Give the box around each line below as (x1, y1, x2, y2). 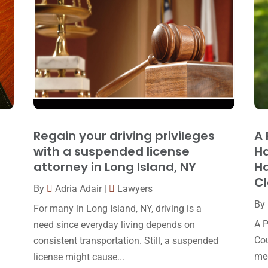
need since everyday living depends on (33, 219, 195, 231)
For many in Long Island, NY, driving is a (33, 203, 202, 215)
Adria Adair (54, 183, 102, 195)
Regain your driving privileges (33, 127, 215, 145)
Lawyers (117, 183, 153, 195)
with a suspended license (33, 143, 190, 160)
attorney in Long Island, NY (33, 159, 196, 176)
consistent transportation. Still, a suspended (33, 235, 218, 247)
